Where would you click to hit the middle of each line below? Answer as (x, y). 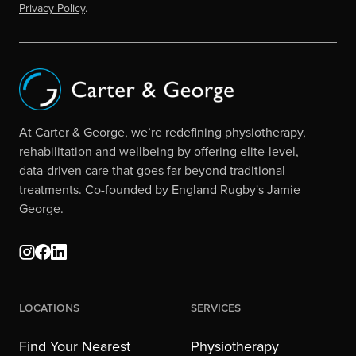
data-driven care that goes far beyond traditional (152, 170)
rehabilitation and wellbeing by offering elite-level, (159, 151)
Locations (49, 307)
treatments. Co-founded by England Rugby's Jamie (160, 189)
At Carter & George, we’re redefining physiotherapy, (163, 132)
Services (216, 307)
